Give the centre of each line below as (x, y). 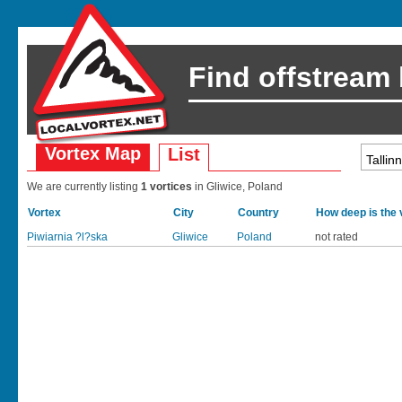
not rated (336, 237)
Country (258, 213)
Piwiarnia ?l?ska (67, 237)
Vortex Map (93, 153)
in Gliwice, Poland (239, 187)
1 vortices (168, 187)
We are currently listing (84, 187)
